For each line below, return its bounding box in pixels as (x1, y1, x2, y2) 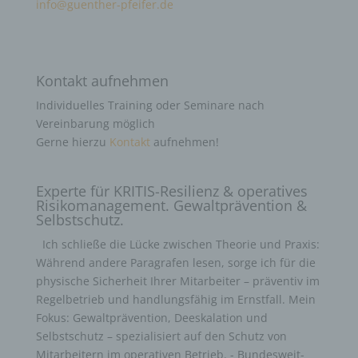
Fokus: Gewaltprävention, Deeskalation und (35, 310, 268, 326)
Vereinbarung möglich (35, 115, 155, 131)
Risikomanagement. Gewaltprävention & (35, 196, 307, 216)
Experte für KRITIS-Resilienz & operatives (35, 181, 308, 201)
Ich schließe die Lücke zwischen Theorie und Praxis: (42, 237, 320, 253)
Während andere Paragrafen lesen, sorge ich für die (35, 255, 316, 271)
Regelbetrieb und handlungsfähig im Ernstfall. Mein (35, 292, 316, 308)
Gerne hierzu (35, 133, 109, 149)
